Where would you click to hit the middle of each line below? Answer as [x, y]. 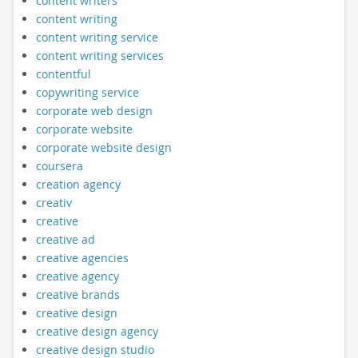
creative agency [77, 276]
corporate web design [94, 110]
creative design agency [97, 331]
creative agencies [82, 257]
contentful [63, 74]
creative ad [65, 239]
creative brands [78, 294]
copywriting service [87, 92]
